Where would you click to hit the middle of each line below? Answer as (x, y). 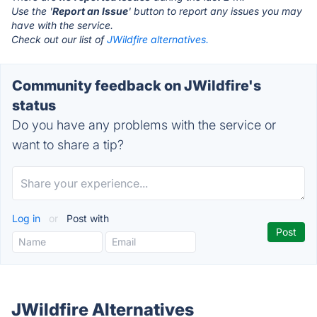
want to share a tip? (68, 145)
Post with (86, 218)
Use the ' (32, 11)
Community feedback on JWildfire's (137, 86)
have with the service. (62, 25)
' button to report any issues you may (215, 11)
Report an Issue (90, 11)
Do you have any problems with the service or (144, 125)
